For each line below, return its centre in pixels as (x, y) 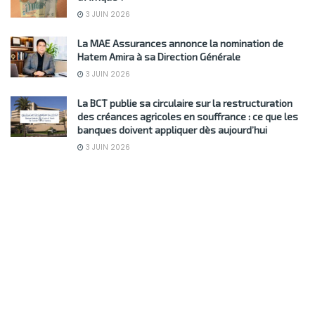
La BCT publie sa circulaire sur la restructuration (185, 103)
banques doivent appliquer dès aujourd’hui (172, 130)
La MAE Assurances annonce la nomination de (180, 44)
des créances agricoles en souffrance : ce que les (188, 117)
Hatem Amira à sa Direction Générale (159, 57)
